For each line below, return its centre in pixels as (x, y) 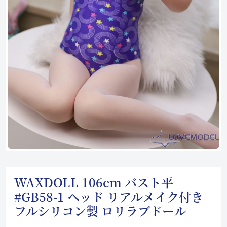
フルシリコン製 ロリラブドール (100, 211)
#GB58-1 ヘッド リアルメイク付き (109, 196)
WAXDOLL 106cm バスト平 (94, 182)
